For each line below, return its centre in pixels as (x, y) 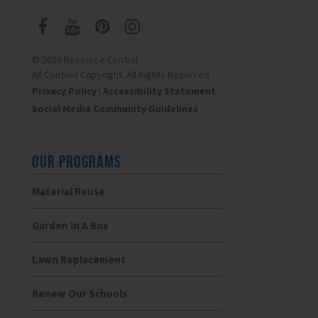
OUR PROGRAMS (76, 162)
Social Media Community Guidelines (115, 109)
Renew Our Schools (79, 294)
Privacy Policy (64, 91)
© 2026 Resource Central (84, 60)
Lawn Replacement (78, 260)
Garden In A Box (70, 226)
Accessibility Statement (159, 91)
